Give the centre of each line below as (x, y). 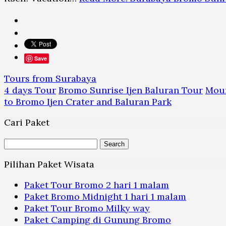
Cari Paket (27, 123)
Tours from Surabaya (50, 79)
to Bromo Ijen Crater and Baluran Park (88, 102)
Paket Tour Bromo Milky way (87, 208)
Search (19, 143)
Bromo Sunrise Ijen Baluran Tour (131, 90)
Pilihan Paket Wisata (49, 164)
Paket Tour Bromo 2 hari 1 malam (97, 185)
